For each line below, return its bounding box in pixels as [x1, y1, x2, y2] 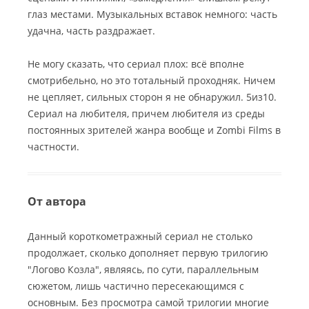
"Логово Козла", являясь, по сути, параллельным [28, 262, 259, 276]
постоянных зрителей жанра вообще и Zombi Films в [28, 123, 281, 137]
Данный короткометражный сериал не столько [28, 229, 252, 243]
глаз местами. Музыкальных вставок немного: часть [28, 7, 277, 21]
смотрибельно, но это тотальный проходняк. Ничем [28, 73, 275, 87]
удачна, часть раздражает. [28, 23, 155, 37]
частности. [28, 139, 79, 153]
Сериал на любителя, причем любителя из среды [28, 106, 265, 120]
